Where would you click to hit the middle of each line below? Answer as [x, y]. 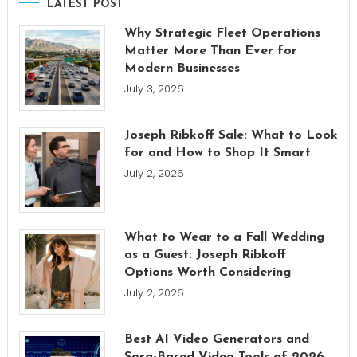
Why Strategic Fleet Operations [222, 33]
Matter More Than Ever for [210, 51]
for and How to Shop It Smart [217, 153]
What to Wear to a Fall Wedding [224, 237]
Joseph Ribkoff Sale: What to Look [231, 135]
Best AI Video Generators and [216, 339]
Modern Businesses [182, 68]
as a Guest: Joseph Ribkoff [205, 255]
